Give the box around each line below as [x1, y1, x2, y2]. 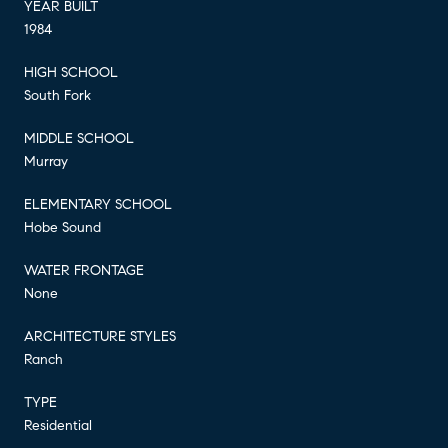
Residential [24, 416, 92, 434]
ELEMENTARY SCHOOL [24, 195, 172, 213]
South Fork [24, 86, 91, 104]
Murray [24, 152, 68, 170]
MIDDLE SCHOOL [24, 129, 134, 147]
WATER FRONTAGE [24, 261, 144, 279]
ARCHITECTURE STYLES [24, 327, 176, 345]
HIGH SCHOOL [24, 63, 118, 81]
